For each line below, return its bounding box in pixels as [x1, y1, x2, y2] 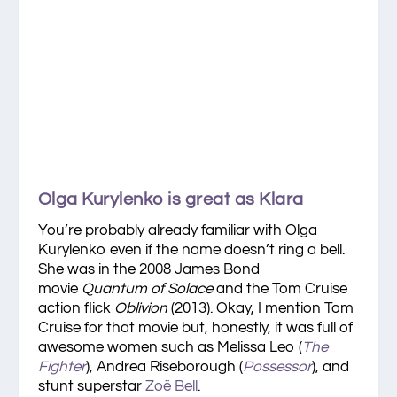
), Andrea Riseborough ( [85, 359, 243, 376]
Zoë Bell [144, 378, 198, 395]
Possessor [242, 359, 312, 376]
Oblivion [113, 300, 171, 317]
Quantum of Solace [81, 281, 216, 298]
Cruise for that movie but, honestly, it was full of [37, 320, 353, 337]
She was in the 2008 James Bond [37, 261, 260, 278]
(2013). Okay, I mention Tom [170, 300, 354, 317]
